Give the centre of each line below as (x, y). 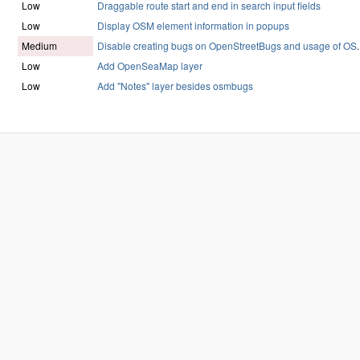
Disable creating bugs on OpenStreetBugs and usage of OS (227, 46)
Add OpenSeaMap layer (150, 66)
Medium (39, 46)
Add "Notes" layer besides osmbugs (175, 86)
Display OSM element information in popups (193, 26)
